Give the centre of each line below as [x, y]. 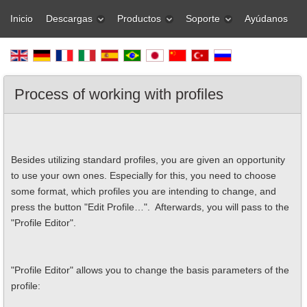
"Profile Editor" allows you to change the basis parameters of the [150, 270]
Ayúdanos [266, 19]
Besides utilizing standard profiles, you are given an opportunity [148, 160]
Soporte [203, 19]
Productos [139, 19]
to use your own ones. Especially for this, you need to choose [144, 175]
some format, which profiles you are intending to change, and [144, 191]
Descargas [69, 19]
